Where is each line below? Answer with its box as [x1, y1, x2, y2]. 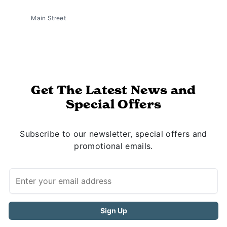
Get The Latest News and [31, 83, 196, 98]
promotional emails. [74, 141, 153, 151]
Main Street [29, 14, 66, 22]
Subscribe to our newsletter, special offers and [20, 129, 207, 139]
